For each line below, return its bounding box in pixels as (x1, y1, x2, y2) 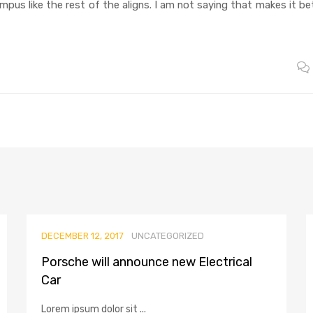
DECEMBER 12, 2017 (41, 231, 124, 242)
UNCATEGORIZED (131, 231, 204, 242)
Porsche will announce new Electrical (41, 254, 252, 270)
